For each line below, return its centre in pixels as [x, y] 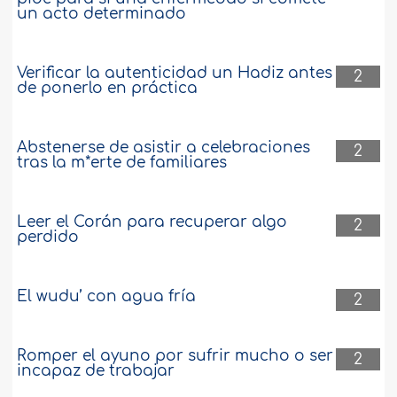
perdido [48, 237]
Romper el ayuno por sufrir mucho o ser [175, 356]
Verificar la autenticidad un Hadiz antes [175, 74]
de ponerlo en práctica [108, 89]
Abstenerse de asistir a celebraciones [164, 148]
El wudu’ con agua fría [107, 297]
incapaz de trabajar [96, 371]
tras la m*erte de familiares [122, 163]
